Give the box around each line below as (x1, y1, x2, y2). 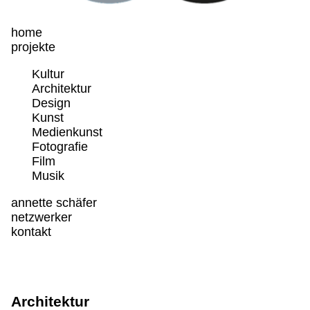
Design (32, 95, 71, 110)
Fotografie (32, 139, 88, 154)
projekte (11, 40, 55, 55)
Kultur (32, 66, 64, 81)
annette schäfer (11, 195, 97, 210)
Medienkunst (32, 125, 102, 139)
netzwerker (11, 210, 72, 224)
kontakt (11, 224, 51, 239)
